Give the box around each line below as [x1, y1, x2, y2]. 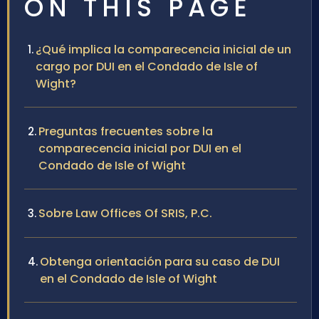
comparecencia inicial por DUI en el [38, 140, 241, 157]
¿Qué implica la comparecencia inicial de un [36, 41, 291, 58]
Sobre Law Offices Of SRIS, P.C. [38, 205, 212, 222]
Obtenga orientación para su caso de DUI [40, 253, 280, 271]
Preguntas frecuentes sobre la [38, 123, 213, 140]
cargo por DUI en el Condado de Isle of [36, 58, 258, 75]
